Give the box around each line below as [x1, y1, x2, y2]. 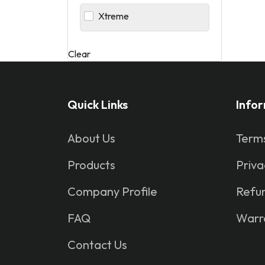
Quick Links [67, 96, 128, 112]
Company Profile [67, 183, 157, 199]
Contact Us [67, 237, 127, 252]
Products [67, 157, 115, 172]
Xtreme [98, 9, 129, 22]
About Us [67, 130, 115, 146]
